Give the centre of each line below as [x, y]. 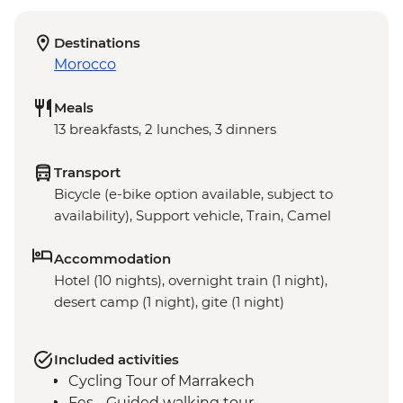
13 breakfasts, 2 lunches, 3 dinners [165, 129]
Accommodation [112, 258]
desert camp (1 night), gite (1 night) [169, 301]
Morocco [85, 64]
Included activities [116, 359]
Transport [87, 172]
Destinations [97, 42]
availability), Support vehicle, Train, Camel [193, 215]
